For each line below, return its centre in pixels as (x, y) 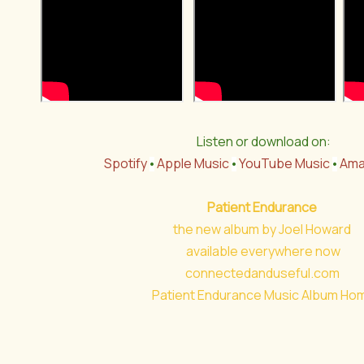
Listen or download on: (263, 141)
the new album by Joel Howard (263, 229)
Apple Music (193, 163)
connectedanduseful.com (262, 273)
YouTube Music (284, 163)
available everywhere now (263, 251)
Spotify (126, 163)
